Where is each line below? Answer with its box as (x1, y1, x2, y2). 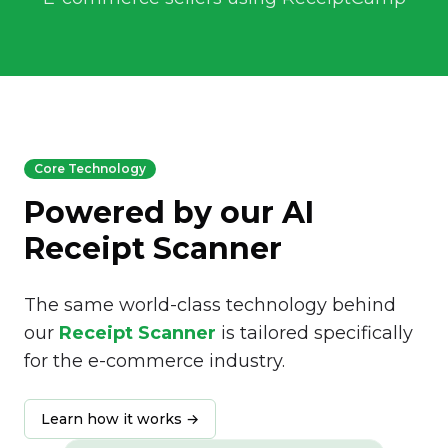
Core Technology (34, 161, 146, 176)
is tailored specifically (216, 322, 413, 344)
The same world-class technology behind (24, 294, 396, 316)
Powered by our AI (24, 194, 314, 231)
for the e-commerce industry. (24, 350, 285, 372)
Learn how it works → (41, 410, 199, 428)
